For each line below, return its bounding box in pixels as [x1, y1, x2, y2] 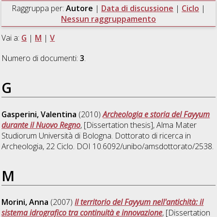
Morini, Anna [1, 197, 49, 208]
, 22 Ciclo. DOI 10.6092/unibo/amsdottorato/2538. [43, 140, 214, 152]
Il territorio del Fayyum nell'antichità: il [75, 197, 204, 208]
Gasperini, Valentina [1, 108, 77, 120]
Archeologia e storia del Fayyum [103, 108, 210, 120]
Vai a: [1, 32, 22, 43]
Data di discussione [101, 2, 173, 14]
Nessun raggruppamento [61, 13, 156, 24]
